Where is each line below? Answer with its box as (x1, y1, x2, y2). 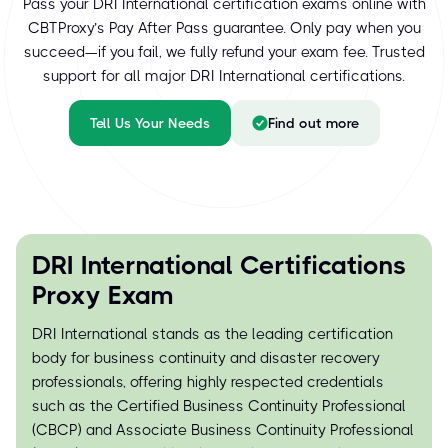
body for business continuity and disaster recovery (32, 349, 380, 367)
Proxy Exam (32, 280, 174, 310)
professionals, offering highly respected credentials (32, 373, 384, 391)
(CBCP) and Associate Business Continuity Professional (32, 421, 414, 439)
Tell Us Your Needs (89, 115, 210, 131)
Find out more (267, 115, 359, 131)
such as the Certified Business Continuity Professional (32, 397, 406, 415)
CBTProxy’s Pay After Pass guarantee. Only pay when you (27, 19, 421, 37)
